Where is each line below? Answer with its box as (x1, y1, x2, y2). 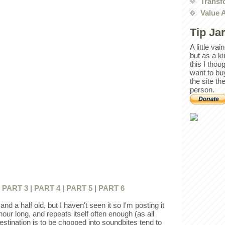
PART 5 (66, 184, 92, 193)
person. (190, 85, 214, 94)
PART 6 (98, 184, 125, 193)
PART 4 (34, 184, 60, 193)
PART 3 (2, 184, 28, 193)
